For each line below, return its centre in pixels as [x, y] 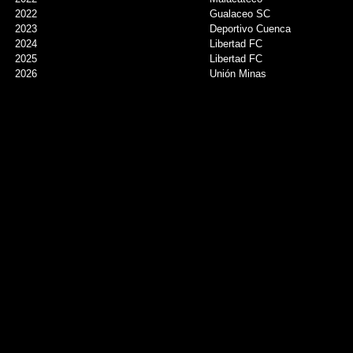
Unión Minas [238, 74]
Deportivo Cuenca [250, 29]
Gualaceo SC [240, 14]
